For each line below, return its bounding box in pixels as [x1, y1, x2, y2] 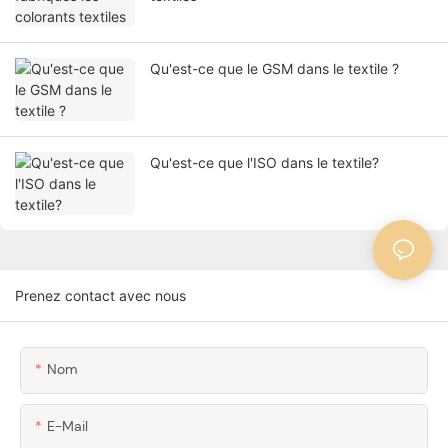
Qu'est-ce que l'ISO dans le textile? [150, 154, 379, 172]
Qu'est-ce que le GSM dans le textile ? [150, 60, 399, 78]
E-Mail [47, 417, 88, 436]
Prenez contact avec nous [15, 287, 186, 305]
